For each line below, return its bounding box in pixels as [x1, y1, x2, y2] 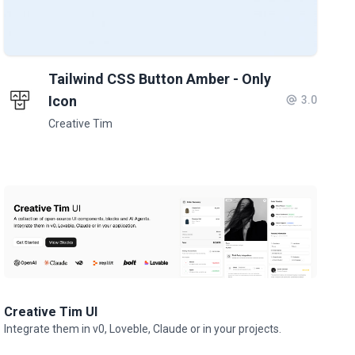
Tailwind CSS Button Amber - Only [48, 71, 272, 88]
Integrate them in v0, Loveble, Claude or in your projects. [4, 323, 282, 335]
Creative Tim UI [4, 304, 98, 319]
